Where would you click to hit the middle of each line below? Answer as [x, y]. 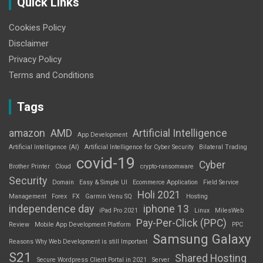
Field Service [221, 183]
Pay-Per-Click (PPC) [181, 223]
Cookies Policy [37, 28]
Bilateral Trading [223, 147]
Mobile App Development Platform [83, 225]
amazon [27, 134]
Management [28, 197]
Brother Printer [29, 167]
